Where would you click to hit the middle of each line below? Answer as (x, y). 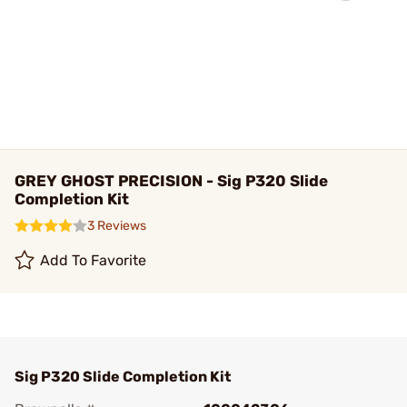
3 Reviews (117, 226)
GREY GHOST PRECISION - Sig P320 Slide (171, 181)
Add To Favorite (94, 260)
